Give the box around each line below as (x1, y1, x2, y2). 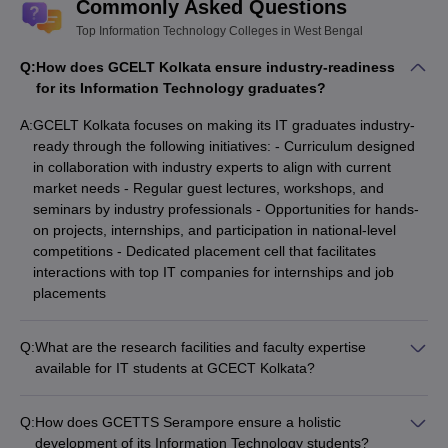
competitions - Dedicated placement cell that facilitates (33, 243, 376, 259)
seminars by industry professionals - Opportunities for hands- (33, 201, 419, 217)
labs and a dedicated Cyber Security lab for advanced (33, 423, 372, 439)
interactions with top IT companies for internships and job (33, 264, 394, 280)
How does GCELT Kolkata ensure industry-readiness (36, 59, 395, 75)
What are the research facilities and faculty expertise (35, 339, 366, 355)
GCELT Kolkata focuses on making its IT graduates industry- (33, 117, 415, 133)
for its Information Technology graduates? (36, 80, 326, 96)
